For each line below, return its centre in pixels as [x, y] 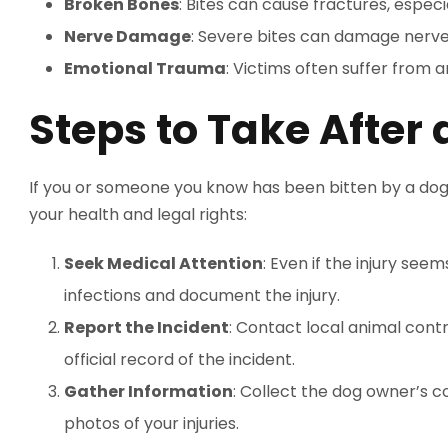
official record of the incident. [179, 359]
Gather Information [148, 391]
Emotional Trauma [145, 68]
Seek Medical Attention [163, 263]
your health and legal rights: [138, 214]
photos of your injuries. [151, 423]
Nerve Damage [127, 36]
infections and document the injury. [202, 295]
